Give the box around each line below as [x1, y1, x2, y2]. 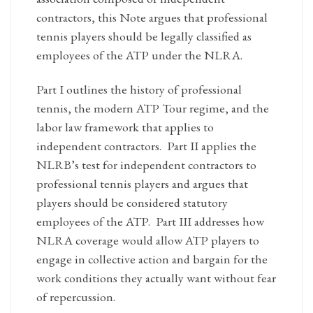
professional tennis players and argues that [36, 175, 248, 192]
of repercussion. [36, 289, 115, 305]
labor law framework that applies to [36, 119, 214, 136]
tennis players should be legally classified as [36, 28, 252, 45]
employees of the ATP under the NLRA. [36, 47, 242, 64]
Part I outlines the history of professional [36, 81, 242, 98]
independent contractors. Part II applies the [36, 138, 256, 154]
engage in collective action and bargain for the [36, 251, 268, 268]
